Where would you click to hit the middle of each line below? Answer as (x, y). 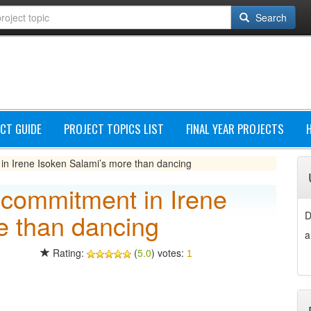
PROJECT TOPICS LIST (114, 129)
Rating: (68, 253)
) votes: (169, 253)
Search (270, 17)
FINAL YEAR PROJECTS (235, 129)
